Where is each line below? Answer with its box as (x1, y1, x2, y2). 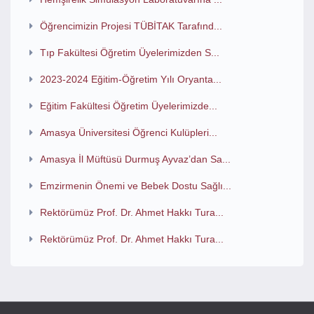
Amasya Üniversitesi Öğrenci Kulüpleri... (39, 127, 217, 138)
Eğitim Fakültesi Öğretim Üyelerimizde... (39, 100, 217, 111)
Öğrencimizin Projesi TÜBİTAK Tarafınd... (39, 20, 222, 32)
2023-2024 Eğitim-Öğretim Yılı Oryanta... (39, 74, 221, 85)
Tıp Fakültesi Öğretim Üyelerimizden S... (39, 47, 219, 58)
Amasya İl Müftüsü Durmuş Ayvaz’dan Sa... (39, 153, 231, 165)
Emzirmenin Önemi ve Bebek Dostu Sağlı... (39, 180, 231, 191)
